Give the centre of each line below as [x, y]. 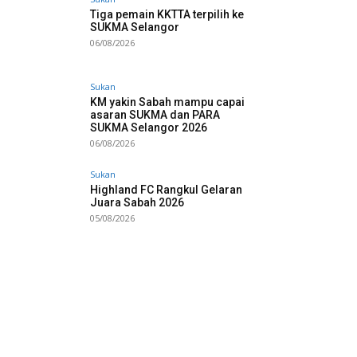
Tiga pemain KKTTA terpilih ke [167, 15]
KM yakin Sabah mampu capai [167, 102]
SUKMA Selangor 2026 [149, 128]
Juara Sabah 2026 [137, 203]
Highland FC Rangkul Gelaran [166, 190]
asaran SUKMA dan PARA [155, 115]
